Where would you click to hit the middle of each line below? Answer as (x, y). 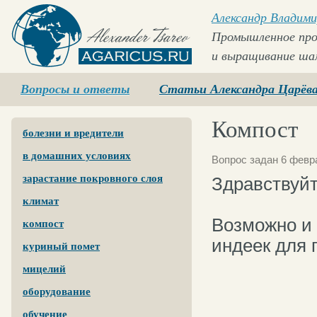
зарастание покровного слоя (93, 178)
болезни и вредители (73, 133)
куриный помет (61, 246)
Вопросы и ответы (75, 89)
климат (41, 201)
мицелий (44, 269)
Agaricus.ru (40, 73)
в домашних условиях (77, 156)
